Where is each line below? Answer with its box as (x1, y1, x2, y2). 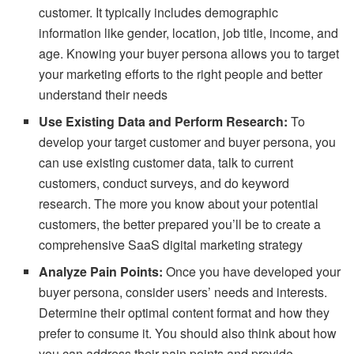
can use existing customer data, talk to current (39, 153, 294, 171)
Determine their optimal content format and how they (39, 303, 330, 322)
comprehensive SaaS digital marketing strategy (39, 235, 303, 254)
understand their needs (39, 85, 168, 104)
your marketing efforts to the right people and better (39, 64, 323, 83)
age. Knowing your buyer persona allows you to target (39, 43, 340, 62)
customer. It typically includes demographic (39, 2, 279, 21)
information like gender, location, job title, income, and (39, 23, 339, 42)
